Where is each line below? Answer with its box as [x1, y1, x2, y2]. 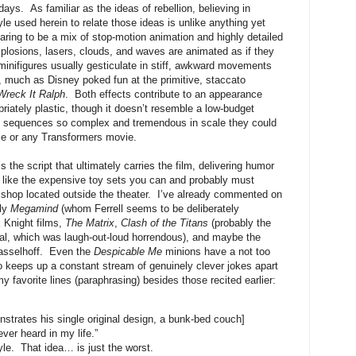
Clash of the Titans [121, 217, 211, 230]
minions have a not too [162, 246, 270, 258]
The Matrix [65, 217, 114, 230]
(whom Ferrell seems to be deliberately [58, 203, 239, 215]
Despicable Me [94, 246, 162, 258]
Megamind [10, 203, 58, 215]
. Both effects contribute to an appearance [65, 88, 262, 101]
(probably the [211, 217, 271, 230]
